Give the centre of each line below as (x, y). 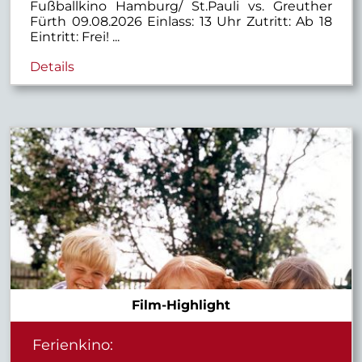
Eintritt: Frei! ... (75, 36)
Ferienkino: (72, 345)
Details (53, 66)
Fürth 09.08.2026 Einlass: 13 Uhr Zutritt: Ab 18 (181, 21)
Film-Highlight (181, 305)
